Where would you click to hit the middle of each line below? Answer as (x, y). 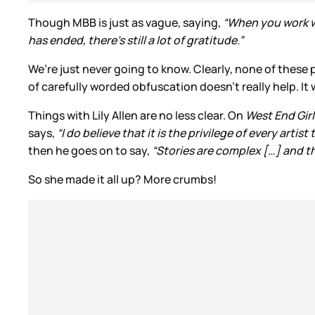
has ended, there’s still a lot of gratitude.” (136, 40)
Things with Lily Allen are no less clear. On (137, 116)
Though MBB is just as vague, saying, (126, 23)
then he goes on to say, (90, 151)
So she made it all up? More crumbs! (122, 180)
